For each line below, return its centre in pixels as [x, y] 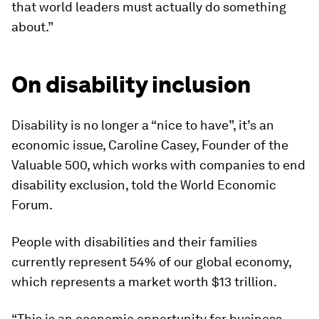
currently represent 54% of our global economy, [151, 262]
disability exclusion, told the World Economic [144, 185]
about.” [32, 27]
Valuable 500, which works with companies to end [158, 165]
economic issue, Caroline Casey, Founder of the [150, 145]
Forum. [32, 205]
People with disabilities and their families [134, 242]
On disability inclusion [131, 85]
